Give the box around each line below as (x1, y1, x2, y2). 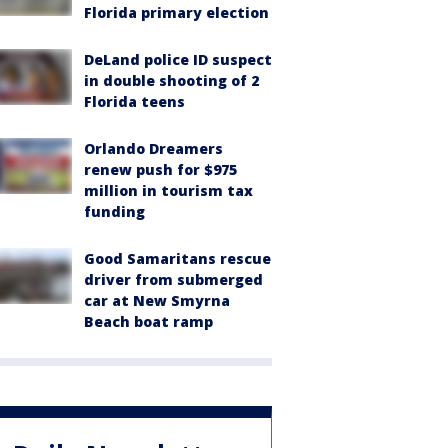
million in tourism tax (84, 180, 253, 200)
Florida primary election (84, 2, 269, 22)
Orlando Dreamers (84, 138, 223, 158)
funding (84, 201, 145, 221)
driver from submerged (84, 269, 263, 289)
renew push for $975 (84, 159, 237, 179)
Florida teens (84, 91, 185, 111)
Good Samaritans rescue (84, 248, 271, 268)
